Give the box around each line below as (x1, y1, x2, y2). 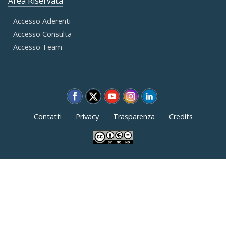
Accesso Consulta (13, 29, 72, 39)
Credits (168, 111, 193, 122)
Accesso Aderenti (13, 16, 71, 26)
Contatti (33, 111, 62, 122)
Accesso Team (13, 42, 62, 52)
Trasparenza (112, 111, 155, 122)
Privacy (75, 111, 99, 122)
